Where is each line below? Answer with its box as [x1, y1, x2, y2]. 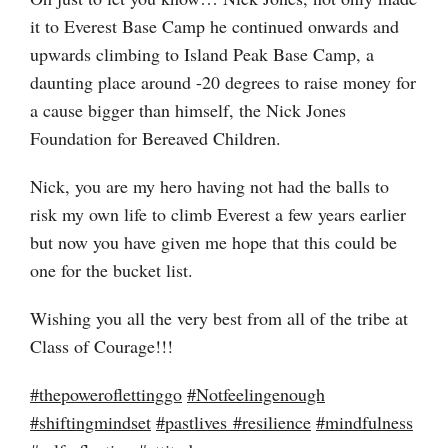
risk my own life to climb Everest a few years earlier [30, 201, 406, 226]
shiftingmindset [39, 409, 151, 434]
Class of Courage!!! [30, 333, 173, 358]
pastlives [165, 409, 233, 434]
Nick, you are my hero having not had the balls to [30, 173, 389, 198]
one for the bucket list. [30, 257, 193, 282]
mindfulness [325, 409, 413, 434]
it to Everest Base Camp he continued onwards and [30, 13, 399, 38]
